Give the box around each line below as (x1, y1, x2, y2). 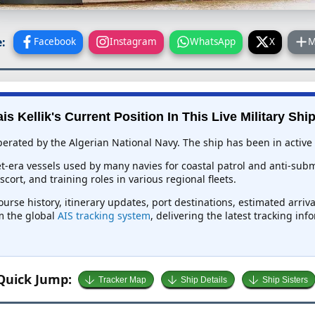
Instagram (109, 34, 157, 48)
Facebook (34, 34, 77, 48)
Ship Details (181, 275, 228, 285)
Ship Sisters (262, 275, 308, 285)
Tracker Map (98, 275, 146, 285)
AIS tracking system (57, 209, 150, 223)
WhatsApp (190, 34, 236, 48)
